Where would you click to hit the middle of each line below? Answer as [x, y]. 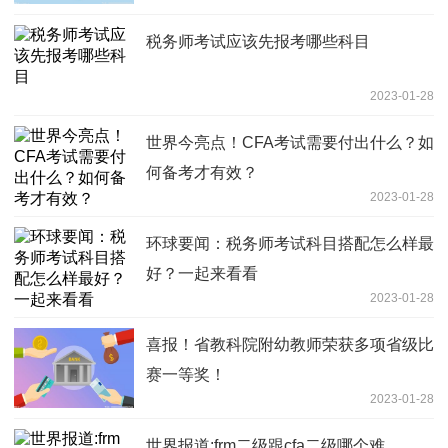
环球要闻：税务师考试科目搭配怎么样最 [290, 243]
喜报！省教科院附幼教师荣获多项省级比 [290, 344]
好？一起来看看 [202, 273]
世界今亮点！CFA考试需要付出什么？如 [290, 142]
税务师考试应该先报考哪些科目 [258, 41]
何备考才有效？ [202, 172]
